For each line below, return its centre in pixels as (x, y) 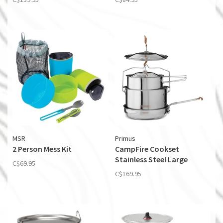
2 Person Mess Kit (42, 149)
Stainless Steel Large (151, 159)
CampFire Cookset (147, 149)
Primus (125, 138)
